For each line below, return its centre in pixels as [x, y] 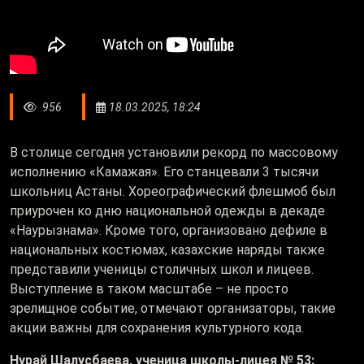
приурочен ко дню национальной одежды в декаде [167, 211]
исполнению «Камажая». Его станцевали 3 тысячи [164, 172]
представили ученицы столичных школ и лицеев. [162, 270]
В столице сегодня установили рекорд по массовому [174, 153]
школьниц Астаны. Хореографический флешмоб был [173, 192]
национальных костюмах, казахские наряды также [167, 250]
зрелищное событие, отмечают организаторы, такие [173, 309]
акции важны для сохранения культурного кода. [158, 328]
